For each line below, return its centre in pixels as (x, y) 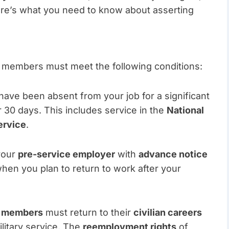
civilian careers (168, 213)
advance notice (173, 154)
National (185, 110)
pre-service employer (66, 154)
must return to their (88, 213)
